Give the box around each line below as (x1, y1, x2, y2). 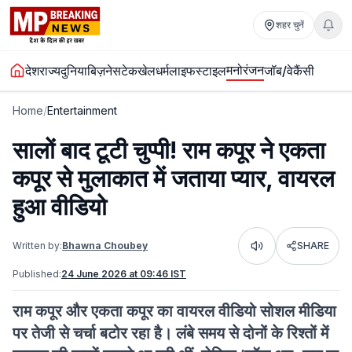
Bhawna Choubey (62, 240, 148, 251)
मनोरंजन (226, 62, 264, 78)
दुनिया (60, 63, 87, 79)
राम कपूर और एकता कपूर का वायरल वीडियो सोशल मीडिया (13, 302, 336, 321)
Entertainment (47, 104, 117, 117)
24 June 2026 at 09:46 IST (61, 268, 186, 280)
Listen (255, 244, 284, 257)
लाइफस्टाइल (169, 63, 226, 79)
